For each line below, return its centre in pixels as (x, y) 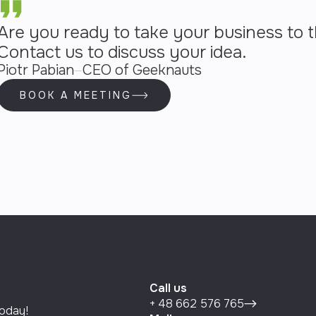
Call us (168, 288)
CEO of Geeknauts (142, 71)
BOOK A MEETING (76, 96)
